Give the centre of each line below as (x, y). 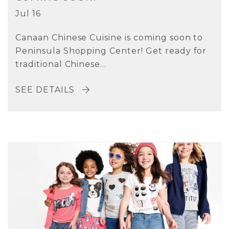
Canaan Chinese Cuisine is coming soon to (109, 37)
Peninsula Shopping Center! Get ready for (111, 51)
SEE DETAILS (46, 90)
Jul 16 (28, 13)
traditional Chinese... (61, 64)
